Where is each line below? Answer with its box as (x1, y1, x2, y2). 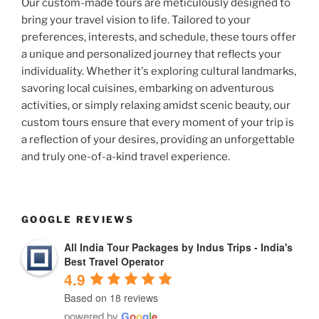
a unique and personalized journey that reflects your (21, 47, 281, 61)
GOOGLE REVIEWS (21, 214, 135, 226)
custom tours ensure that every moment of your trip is (21, 115, 294, 129)
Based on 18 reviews (64, 291, 158, 305)
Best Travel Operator (64, 253, 164, 268)
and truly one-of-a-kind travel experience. (21, 150, 230, 163)
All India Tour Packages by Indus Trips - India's (64, 239, 293, 254)
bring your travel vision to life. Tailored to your (21, 13, 251, 26)
